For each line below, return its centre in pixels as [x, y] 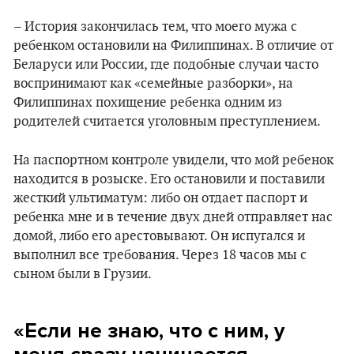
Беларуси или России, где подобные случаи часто [166, 65]
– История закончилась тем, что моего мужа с [155, 27]
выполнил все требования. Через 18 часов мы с [160, 256]
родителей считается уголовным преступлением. [167, 122]
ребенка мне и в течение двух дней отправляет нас [173, 218]
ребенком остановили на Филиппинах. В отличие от [173, 46]
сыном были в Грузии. [83, 275]
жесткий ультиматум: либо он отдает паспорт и [160, 199]
